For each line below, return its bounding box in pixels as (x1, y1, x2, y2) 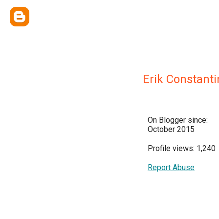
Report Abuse (148, 163, 195, 172)
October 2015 (148, 125, 195, 134)
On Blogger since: (148, 115, 208, 125)
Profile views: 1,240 (148, 144, 216, 153)
